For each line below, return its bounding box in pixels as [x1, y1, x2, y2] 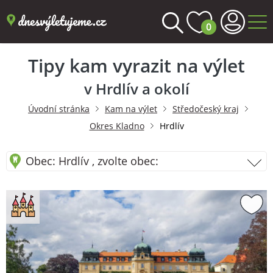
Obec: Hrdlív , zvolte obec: [26, 153, 158, 168]
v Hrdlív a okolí [83, 79, 190, 99]
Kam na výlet [105, 103, 157, 115]
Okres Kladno [89, 120, 144, 132]
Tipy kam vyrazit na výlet [28, 52, 245, 78]
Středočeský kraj [172, 103, 239, 115]
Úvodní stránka [28, 103, 90, 115]
